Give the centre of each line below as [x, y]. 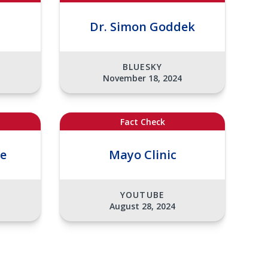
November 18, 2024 [142, 78]
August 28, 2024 [142, 206]
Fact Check [142, 121]
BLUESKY [142, 67]
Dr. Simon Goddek [142, 27]
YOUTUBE [142, 195]
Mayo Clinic [142, 155]
